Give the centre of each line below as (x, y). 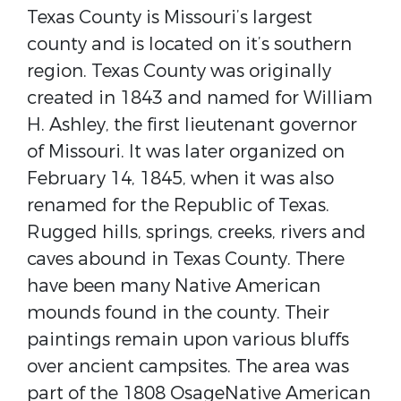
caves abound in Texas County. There (186, 259)
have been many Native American (174, 286)
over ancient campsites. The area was (188, 367)
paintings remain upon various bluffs (188, 340)
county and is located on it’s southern (189, 44)
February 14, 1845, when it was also (180, 179)
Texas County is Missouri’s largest (170, 17)
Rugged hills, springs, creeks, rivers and (196, 232)
